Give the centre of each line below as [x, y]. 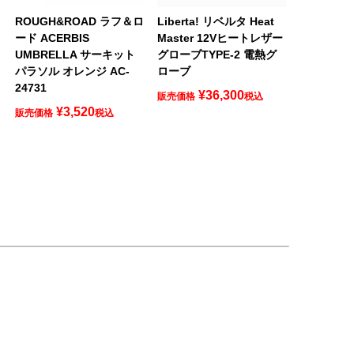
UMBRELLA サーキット [75, 54]
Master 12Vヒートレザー [220, 38]
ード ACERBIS [52, 38]
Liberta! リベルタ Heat [215, 21]
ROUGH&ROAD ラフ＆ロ [79, 21]
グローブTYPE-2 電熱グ [217, 54]
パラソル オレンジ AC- [72, 71]
